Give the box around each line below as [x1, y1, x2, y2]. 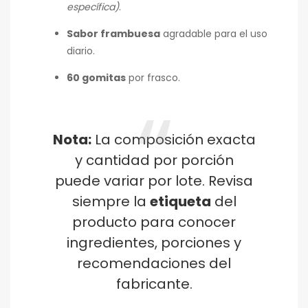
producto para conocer [72, 212, 236, 232]
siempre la [71, 192, 150, 212]
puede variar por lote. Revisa [55, 171, 253, 191]
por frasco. [126, 70, 180, 85]
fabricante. [115, 274, 192, 294]
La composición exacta [91, 130, 256, 150]
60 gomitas [67, 70, 126, 85]
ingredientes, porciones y [67, 233, 241, 253]
